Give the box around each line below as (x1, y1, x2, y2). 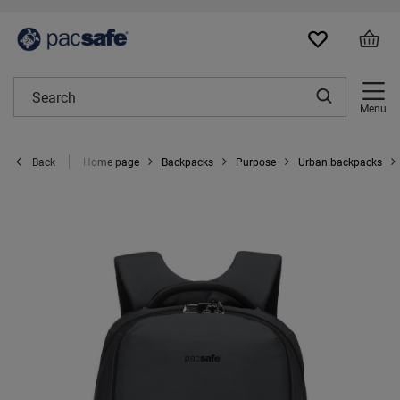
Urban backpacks (298, 154, 382, 169)
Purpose (236, 154, 276, 169)
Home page (83, 154, 139, 169)
